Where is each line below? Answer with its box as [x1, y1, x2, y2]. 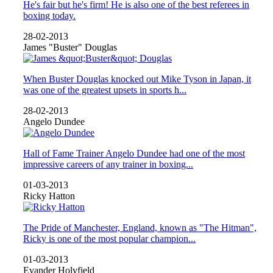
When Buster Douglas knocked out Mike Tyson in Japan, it [23, 73, 251, 84]
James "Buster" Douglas [23, 41, 117, 52]
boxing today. [23, 10, 76, 21]
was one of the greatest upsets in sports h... [23, 84, 186, 95]
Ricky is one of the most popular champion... [23, 233, 196, 244]
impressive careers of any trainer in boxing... [23, 158, 193, 169]
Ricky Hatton [23, 190, 75, 201]
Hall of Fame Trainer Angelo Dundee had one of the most [23, 147, 245, 158]
